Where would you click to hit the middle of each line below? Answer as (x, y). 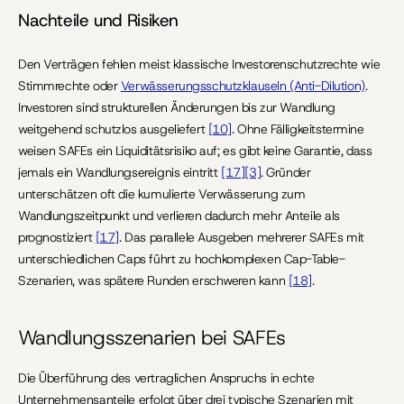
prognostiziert (57, 237)
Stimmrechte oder (69, 86)
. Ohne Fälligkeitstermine (298, 129)
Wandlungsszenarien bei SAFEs (152, 338)
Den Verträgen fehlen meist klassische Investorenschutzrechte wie (199, 64)
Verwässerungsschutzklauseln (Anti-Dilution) (243, 86)
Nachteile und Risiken (99, 20)
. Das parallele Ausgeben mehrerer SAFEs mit (242, 237)
